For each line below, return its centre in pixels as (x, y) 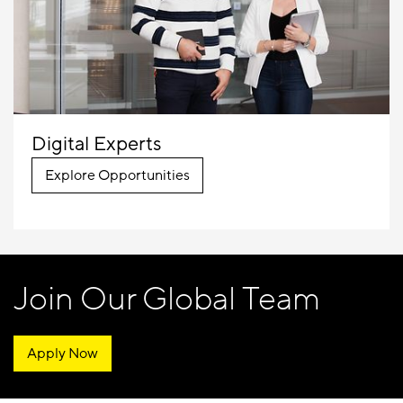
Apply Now (63, 353)
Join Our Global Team (167, 299)
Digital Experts (96, 145)
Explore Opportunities (117, 176)
